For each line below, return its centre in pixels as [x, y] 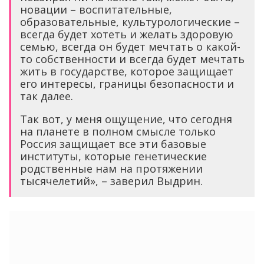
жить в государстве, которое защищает [127, 72]
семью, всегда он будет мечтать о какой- [130, 47]
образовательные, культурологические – [130, 22]
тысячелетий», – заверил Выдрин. [111, 181]
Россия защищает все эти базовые [113, 144]
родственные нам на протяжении [111, 169]
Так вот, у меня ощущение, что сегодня [126, 119]
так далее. [47, 96]
